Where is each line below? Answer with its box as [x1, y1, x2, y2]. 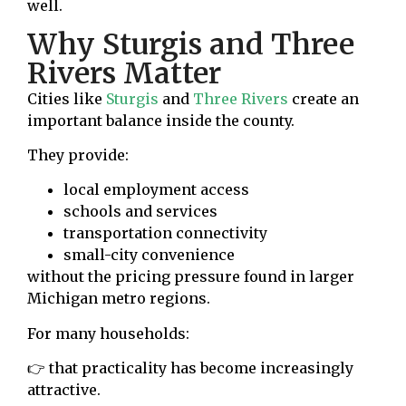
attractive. [27, 381, 101, 400]
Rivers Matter [27, 54, 221, 92]
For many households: [27, 324, 189, 343]
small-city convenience [63, 246, 235, 265]
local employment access [63, 180, 249, 199]
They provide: [27, 146, 129, 165]
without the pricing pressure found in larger [27, 267, 354, 286]
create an [288, 89, 359, 108]
